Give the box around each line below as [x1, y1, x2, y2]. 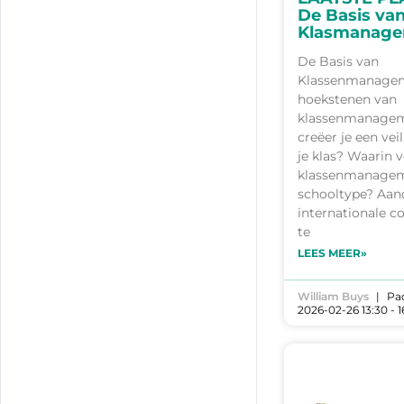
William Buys [298, 289, 369, 303]
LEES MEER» [298, 245, 367, 260]
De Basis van [298, 52, 379, 69]
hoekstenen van [298, 90, 397, 107]
